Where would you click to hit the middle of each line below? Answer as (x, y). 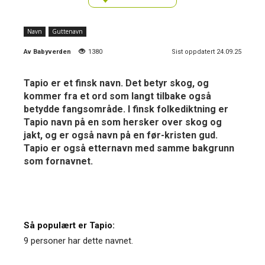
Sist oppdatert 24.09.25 (206, 51)
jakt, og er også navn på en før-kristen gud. (121, 135)
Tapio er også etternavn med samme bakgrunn (129, 148)
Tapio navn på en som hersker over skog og (123, 122)
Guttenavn (67, 31)
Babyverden (52, 51)
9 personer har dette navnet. (78, 240)
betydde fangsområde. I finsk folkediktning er (126, 109)
